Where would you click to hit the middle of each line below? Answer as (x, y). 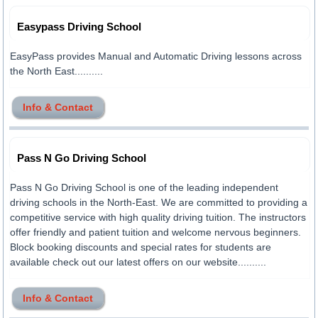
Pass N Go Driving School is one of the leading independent (144, 187)
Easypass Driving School (79, 27)
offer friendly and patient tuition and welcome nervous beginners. (156, 232)
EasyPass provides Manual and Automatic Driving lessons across (156, 56)
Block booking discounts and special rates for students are (141, 247)
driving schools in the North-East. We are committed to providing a (159, 202)
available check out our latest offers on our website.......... (138, 262)
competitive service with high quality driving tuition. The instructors (158, 217)
